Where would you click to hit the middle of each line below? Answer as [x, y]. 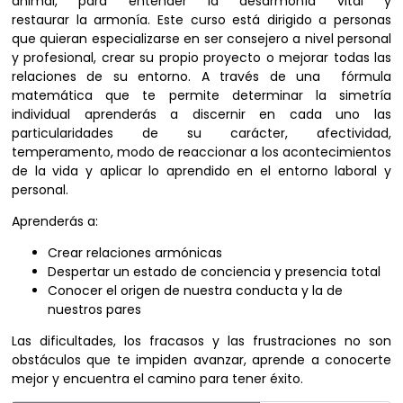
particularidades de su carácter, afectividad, [201, 133]
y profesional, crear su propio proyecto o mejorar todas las [201, 58]
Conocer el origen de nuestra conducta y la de [195, 291]
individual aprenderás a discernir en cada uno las [201, 114]
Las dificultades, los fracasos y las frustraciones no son [201, 341]
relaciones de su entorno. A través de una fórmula [201, 76]
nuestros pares [94, 309]
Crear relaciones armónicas [135, 253]
